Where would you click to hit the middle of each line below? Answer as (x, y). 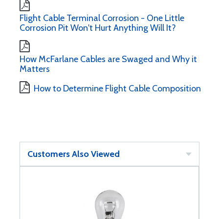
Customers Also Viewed (74, 154)
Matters (35, 69)
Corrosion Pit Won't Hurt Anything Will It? (98, 28)
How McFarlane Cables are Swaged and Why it (108, 59)
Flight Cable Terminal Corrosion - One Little (102, 18)
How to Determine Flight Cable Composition (117, 88)
